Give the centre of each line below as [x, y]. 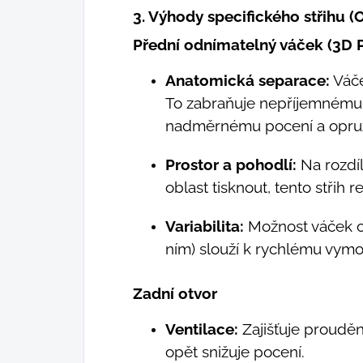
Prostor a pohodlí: [231, 164]
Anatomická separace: [248, 80]
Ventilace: [202, 329]
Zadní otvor [175, 293]
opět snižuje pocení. [235, 351]
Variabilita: [205, 226]
